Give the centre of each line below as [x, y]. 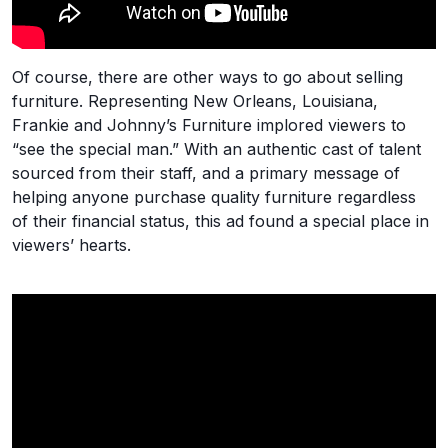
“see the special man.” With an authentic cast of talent [216, 149]
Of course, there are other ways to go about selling [207, 77]
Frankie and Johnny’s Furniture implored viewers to [209, 125]
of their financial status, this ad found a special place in [220, 221]
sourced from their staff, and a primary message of [206, 173]
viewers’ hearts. [71, 245]
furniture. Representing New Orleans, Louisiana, [195, 101]
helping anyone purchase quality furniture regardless [214, 197]
